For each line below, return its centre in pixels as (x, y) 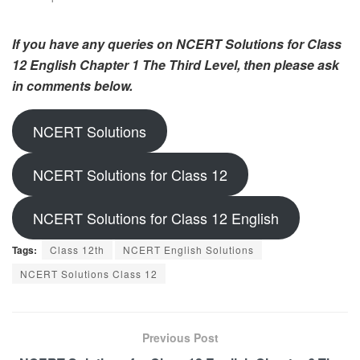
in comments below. (72, 86)
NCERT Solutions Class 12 (89, 274)
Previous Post (180, 338)
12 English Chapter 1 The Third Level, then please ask (176, 65)
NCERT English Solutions (188, 250)
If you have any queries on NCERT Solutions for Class (177, 44)
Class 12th (77, 250)
